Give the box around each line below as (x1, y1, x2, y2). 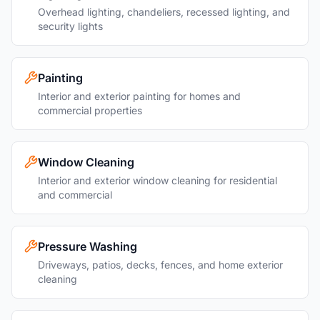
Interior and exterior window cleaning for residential (38, 174, 277, 186)
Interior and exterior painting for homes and (38, 90, 241, 102)
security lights (38, 20, 103, 32)
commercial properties (38, 104, 142, 116)
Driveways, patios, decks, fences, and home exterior (38, 259, 283, 271)
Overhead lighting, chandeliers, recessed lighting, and (38, 6, 290, 18)
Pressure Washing (38, 239, 137, 254)
